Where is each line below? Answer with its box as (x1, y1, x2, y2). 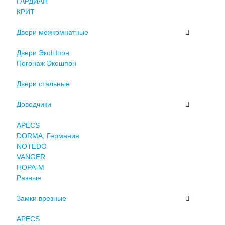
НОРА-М (16, 163, 44, 171)
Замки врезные (16, 194, 66, 202)
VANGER (16, 152, 45, 161)
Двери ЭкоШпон (16, 48, 69, 57)
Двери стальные (16, 79, 70, 88)
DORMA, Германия (16, 131, 79, 140)
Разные (16, 173, 41, 182)
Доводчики (16, 100, 51, 108)
